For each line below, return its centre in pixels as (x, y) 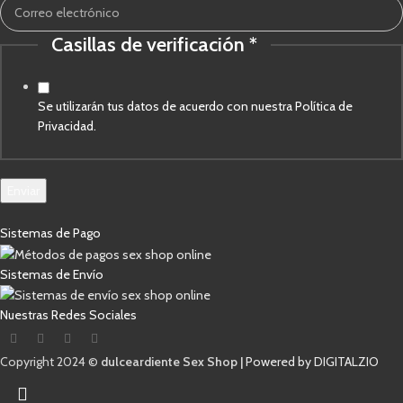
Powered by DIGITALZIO (312, 362)
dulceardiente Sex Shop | (172, 362)
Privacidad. (67, 126)
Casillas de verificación (150, 45)
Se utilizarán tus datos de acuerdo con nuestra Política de (195, 107)
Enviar (23, 191)
